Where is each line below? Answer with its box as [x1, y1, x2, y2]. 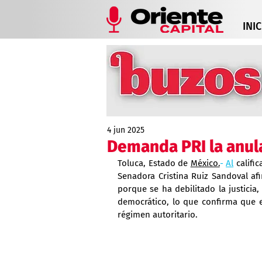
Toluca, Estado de [118, 158, 191, 168]
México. [190, 158, 220, 168]
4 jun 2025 [107, 125, 144, 135]
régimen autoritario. [118, 209, 198, 220]
